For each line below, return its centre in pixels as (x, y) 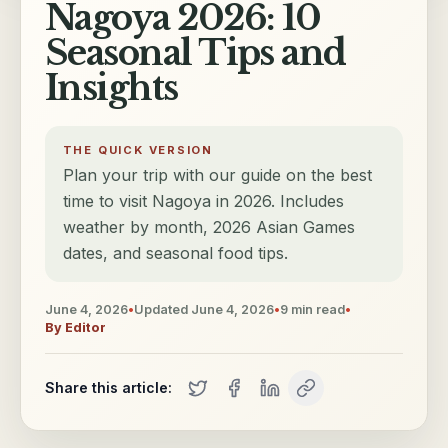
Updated (162, 309)
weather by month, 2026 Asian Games (208, 227)
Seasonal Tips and (195, 53)
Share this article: (108, 387)
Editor (85, 327)
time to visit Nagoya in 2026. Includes (203, 201)
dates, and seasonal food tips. (175, 253)
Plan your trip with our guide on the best (217, 175)
